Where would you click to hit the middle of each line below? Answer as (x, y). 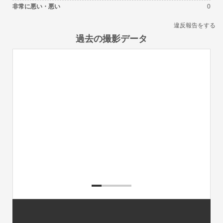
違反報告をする (195, 25)
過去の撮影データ (111, 38)
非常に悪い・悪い (36, 6)
